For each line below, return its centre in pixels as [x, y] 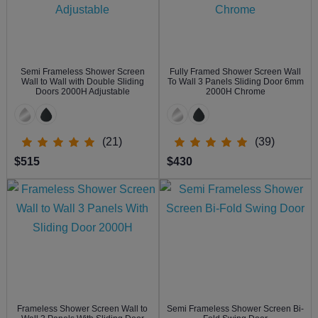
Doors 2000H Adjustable [82, 92]
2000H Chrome [235, 92]
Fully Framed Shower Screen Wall [236, 72]
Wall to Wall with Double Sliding [82, 82]
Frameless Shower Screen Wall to [83, 308]
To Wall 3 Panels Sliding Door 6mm [235, 82]
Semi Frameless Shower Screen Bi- [236, 308]
